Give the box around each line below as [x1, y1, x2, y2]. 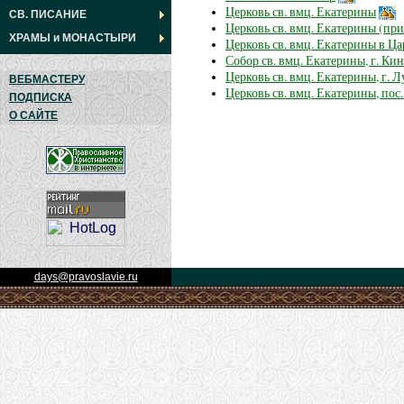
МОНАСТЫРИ [62, 32, 136, 44]
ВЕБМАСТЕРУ [9, 73, 85, 86]
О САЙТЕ [9, 109, 58, 122]
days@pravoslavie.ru [33, 271, 138, 283]
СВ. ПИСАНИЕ [9, 8, 87, 21]
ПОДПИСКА [9, 91, 72, 104]
